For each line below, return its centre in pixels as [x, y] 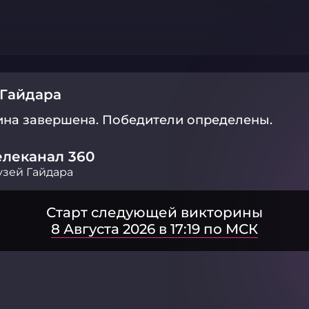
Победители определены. [187, 120]
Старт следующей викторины [154, 212]
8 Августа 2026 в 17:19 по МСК [154, 229]
